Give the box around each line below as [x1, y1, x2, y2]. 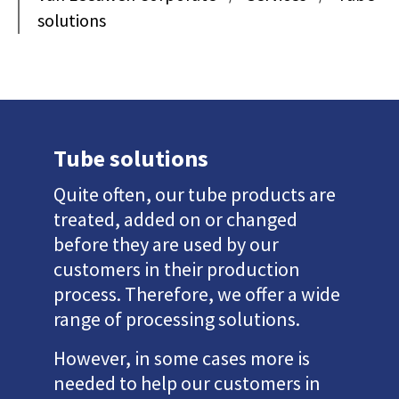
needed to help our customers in [53, 370, 321, 395]
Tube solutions [53, 143, 208, 173]
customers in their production [53, 256, 300, 281]
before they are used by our [53, 232, 279, 256]
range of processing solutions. [53, 306, 300, 331]
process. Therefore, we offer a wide [53, 281, 340, 306]
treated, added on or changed [53, 207, 297, 232]
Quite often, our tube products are [53, 182, 336, 207]
